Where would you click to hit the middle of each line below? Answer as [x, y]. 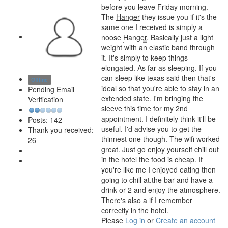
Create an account [186, 220]
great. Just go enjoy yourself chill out [160, 149]
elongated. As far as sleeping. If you [159, 68]
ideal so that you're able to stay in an [160, 88]
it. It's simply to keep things [145, 58]
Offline [40, 80]
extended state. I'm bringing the [152, 98]
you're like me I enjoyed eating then [159, 169]
